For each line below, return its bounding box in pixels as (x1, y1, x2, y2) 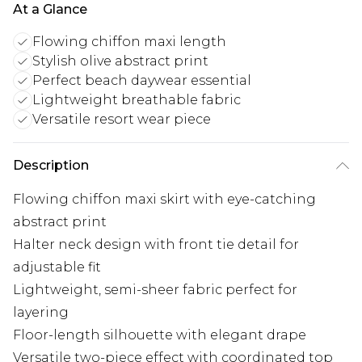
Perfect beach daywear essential (32, 73, 251, 89)
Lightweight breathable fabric (32, 92, 241, 108)
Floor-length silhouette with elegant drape (13, 327, 306, 343)
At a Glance (13, 2, 87, 18)
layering (13, 305, 69, 321)
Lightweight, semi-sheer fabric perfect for (13, 282, 297, 298)
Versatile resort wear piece (32, 112, 211, 128)
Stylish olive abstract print (32, 53, 208, 69)
